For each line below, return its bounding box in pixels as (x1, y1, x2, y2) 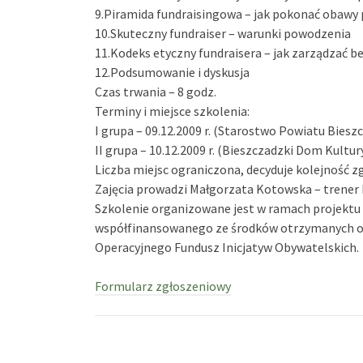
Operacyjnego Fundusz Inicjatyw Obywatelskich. (95, 239, 359, 255)
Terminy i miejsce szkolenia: (95, 103, 250, 119)
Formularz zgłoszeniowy (95, 278, 231, 294)
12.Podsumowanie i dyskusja (95, 64, 250, 80)
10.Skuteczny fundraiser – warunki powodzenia (95, 25, 351, 41)
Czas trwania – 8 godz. (95, 83, 216, 100)
